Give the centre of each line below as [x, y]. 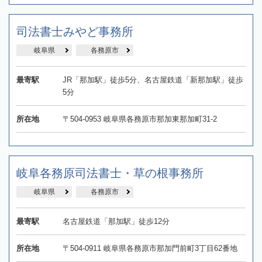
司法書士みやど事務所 [75, 31]
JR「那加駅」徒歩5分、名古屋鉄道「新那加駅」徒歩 [153, 80]
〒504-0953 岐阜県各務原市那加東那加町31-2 [139, 119]
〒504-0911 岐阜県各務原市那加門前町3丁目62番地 [150, 248]
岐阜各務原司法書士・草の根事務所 [110, 173]
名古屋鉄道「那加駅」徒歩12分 [116, 221]
